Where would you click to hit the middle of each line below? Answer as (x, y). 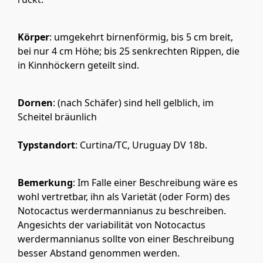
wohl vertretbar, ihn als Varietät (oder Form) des (124, 197)
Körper (33, 37)
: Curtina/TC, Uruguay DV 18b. (141, 145)
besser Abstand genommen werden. (99, 253)
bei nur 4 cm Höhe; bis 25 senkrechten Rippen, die (129, 51)
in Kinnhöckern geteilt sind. (78, 65)
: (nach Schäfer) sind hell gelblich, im (133, 103)
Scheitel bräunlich (57, 117)
